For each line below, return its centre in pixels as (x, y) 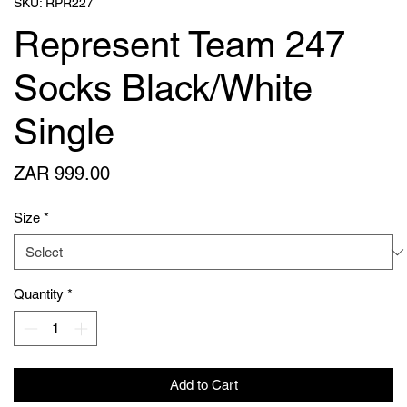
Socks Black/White (163, 88)
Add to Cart (203, 384)
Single (64, 132)
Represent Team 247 (179, 45)
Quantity (39, 294)
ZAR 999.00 (62, 174)
